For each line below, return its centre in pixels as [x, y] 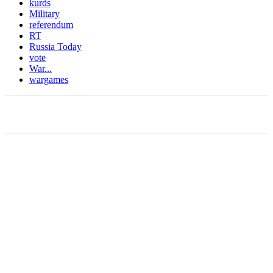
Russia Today [55, 46]
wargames [49, 79]
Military [44, 13]
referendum [51, 24]
